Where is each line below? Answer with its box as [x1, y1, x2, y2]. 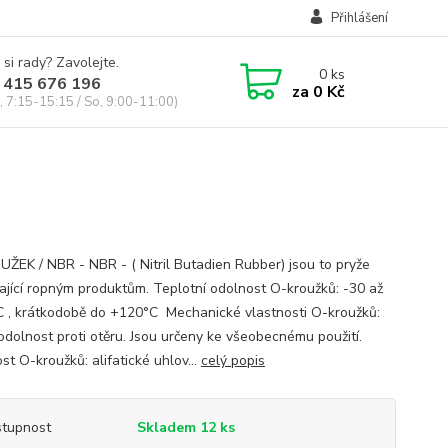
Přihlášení [330, 9, 388, 27]
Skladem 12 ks [136, 418, 235, 437]
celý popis [200, 351, 265, 370]
